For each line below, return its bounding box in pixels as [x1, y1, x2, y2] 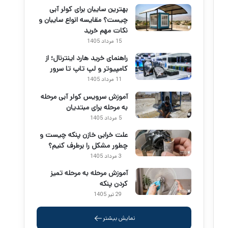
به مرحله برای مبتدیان [66, 102, 128, 112]
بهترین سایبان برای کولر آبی [49, 4, 128, 15]
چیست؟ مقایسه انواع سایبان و [39, 15, 128, 25]
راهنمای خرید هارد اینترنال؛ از [45, 53, 128, 64]
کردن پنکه [100, 179, 128, 189]
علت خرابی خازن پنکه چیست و [40, 129, 128, 140]
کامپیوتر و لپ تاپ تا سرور [50, 64, 128, 74]
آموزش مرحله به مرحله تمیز [50, 168, 128, 179]
